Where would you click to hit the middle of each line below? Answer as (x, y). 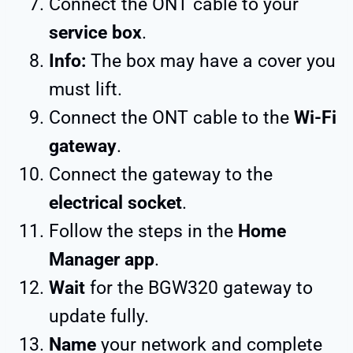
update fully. (99, 316)
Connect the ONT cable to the (171, 117)
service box (95, 32)
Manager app (102, 259)
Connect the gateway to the (161, 174)
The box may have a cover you (213, 61)
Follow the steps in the (143, 231)
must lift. (85, 89)
